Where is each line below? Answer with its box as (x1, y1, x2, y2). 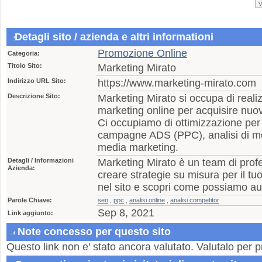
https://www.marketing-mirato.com (98, 77, 256, 89)
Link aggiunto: (8, 209, 53, 216)
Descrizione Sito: (8, 92, 60, 99)
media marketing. (98, 142, 178, 153)
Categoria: (8, 50, 40, 57)
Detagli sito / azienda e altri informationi (15, 31, 213, 43)
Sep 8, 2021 (98, 207, 154, 219)
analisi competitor (170, 196, 219, 204)
